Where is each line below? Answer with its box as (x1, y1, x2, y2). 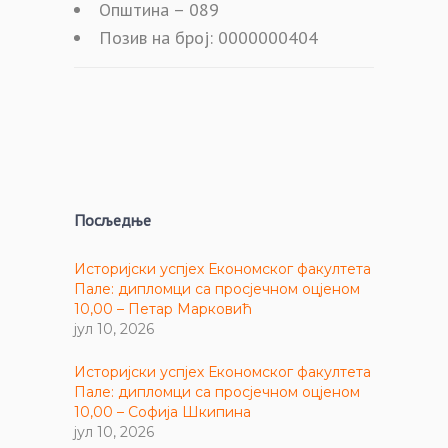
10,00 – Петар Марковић (74, 299, 252, 318)
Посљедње (74, 209, 151, 230)
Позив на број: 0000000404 (99, 25, 318, 49)
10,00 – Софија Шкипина (74, 402, 251, 421)
